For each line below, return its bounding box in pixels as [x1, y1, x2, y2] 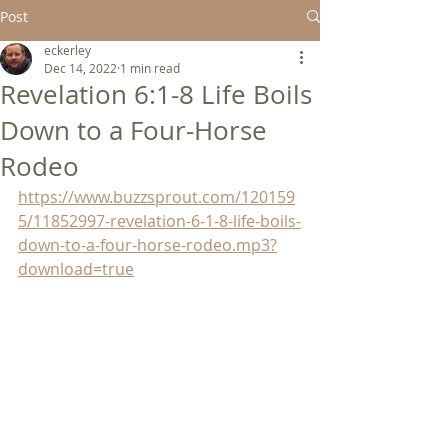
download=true [18, 258, 134, 280]
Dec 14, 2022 [44, 60, 117, 76]
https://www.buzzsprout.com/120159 [18, 186, 295, 208]
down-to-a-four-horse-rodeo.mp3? [18, 234, 277, 256]
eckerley [44, 42, 91, 58]
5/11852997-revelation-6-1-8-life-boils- [18, 210, 301, 232]
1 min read [120, 60, 180, 76]
